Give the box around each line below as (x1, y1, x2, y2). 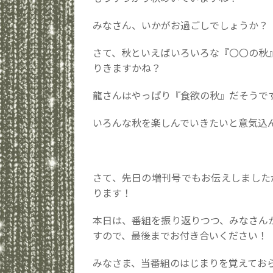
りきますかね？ (93, 60, 161, 75)
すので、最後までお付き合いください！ (93, 228, 268, 243)
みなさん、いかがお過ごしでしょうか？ (93, 18, 268, 32)
